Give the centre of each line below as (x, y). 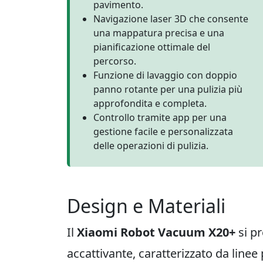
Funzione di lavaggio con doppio (165, 75)
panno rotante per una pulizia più (168, 89)
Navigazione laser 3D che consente (171, 19)
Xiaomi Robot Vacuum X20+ (156, 232)
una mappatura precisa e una (159, 33)
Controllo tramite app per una (160, 117)
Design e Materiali (146, 206)
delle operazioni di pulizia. (151, 146)
